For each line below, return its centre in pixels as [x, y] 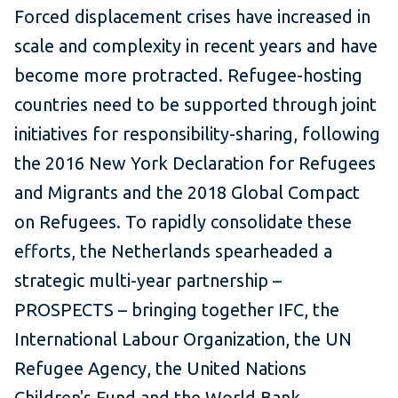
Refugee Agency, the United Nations [160, 369]
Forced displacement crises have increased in [192, 17]
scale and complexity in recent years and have [196, 46]
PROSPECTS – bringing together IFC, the [177, 310]
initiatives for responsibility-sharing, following [197, 134]
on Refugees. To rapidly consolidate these [183, 222]
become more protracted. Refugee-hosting [188, 76]
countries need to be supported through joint [195, 105]
